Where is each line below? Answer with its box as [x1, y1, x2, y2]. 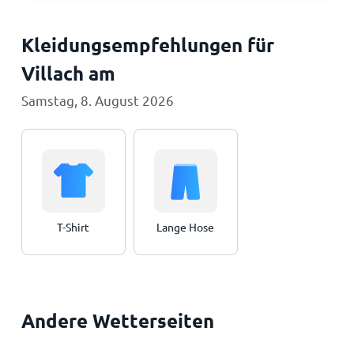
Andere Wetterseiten [21, 308, 214, 333]
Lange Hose [156, 220, 215, 234]
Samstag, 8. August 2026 [21, 92, 174, 108]
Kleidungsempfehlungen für [21, 32, 274, 57]
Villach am [21, 61, 115, 85]
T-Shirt [57, 220, 90, 234]
